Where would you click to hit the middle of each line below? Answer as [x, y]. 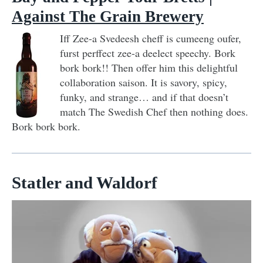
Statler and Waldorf [85, 182]
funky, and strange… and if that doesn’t [144, 97]
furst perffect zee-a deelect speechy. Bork [148, 53]
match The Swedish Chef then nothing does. [154, 111]
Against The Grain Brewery [108, 16]
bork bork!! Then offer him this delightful [149, 67]
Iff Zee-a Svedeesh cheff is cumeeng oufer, [151, 38]
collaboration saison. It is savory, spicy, [144, 82]
